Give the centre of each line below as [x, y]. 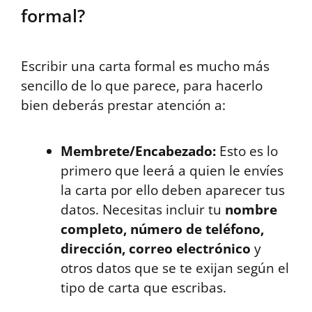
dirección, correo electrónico [156, 249]
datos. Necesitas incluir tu [143, 210]
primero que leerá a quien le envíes [172, 171]
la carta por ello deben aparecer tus [173, 190]
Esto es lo [247, 151]
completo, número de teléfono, [162, 229]
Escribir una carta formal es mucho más [145, 66]
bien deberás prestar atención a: [123, 105]
